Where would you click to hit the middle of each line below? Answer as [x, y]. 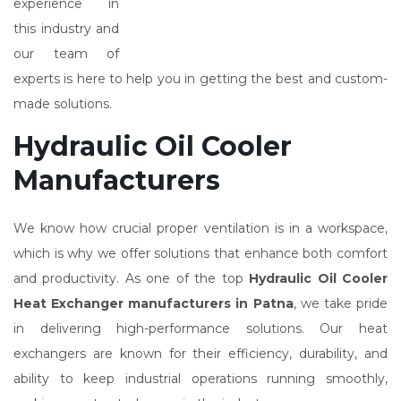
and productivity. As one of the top [132, 278]
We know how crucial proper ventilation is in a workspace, [200, 228]
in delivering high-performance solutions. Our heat [200, 328]
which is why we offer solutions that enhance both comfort [200, 253]
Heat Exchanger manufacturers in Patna [154, 303]
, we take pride [341, 303]
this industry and [66, 29]
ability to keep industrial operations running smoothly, [200, 379]
